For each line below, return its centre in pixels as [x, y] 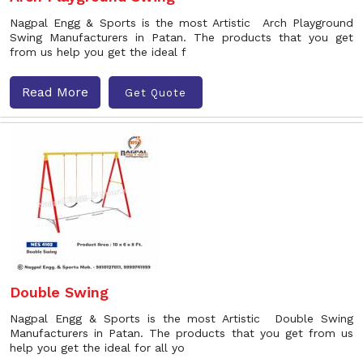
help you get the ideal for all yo [97, 348]
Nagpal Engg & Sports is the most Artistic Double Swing [181, 318]
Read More [55, 92]
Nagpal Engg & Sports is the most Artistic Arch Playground [181, 23]
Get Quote [156, 92]
